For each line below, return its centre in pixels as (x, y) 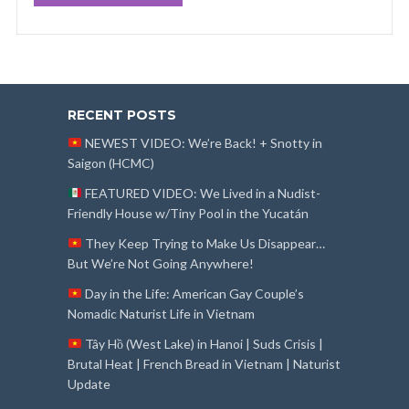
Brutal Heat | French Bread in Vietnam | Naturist (204, 363)
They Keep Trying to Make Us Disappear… (203, 243)
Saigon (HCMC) (111, 163)
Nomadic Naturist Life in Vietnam (161, 313)
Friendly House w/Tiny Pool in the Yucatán (188, 213)
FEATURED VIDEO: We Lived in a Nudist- (201, 193)
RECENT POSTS (122, 115)
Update (89, 383)
